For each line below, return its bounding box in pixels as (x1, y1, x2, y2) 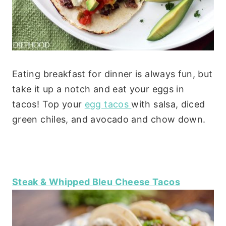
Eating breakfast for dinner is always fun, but (12, 69, 213, 80)
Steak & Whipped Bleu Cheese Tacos (12, 177, 180, 188)
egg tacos (84, 99, 132, 110)
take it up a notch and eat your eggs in (12, 84, 185, 95)
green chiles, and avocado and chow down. (12, 114, 206, 125)
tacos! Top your (12, 99, 85, 110)
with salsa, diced (131, 99, 205, 110)
